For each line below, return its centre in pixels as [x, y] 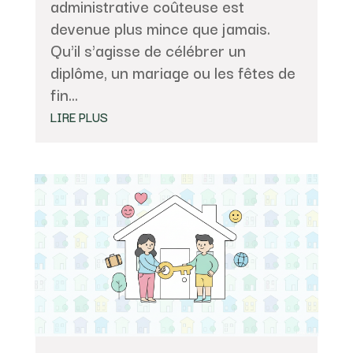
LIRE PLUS [79, 117]
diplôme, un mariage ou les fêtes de [173, 72]
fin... [64, 95]
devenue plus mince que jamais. [160, 28]
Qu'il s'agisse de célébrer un [148, 50]
